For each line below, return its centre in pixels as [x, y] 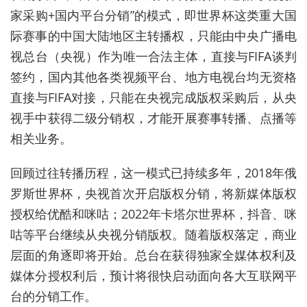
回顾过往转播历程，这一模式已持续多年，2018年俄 [153, 173]
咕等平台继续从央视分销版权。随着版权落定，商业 [153, 235]
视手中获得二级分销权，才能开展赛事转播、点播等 [153, 118]
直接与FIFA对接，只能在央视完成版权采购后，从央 [153, 98]
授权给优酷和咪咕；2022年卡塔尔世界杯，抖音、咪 [153, 214]
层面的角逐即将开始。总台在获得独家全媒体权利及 [153, 255]
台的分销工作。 [53, 296]
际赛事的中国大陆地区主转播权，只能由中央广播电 [153, 36]
